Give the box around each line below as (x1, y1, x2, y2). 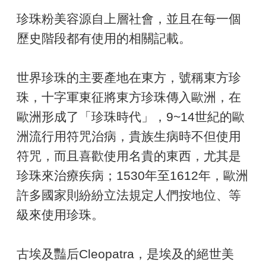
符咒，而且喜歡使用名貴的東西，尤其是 (17, 148, 241, 163)
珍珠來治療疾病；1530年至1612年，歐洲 (17, 168, 248, 182)
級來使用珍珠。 (17, 207, 104, 221)
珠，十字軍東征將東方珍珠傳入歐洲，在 (17, 90, 241, 104)
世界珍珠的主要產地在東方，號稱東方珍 (17, 70, 241, 84)
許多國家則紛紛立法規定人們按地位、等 (17, 188, 241, 202)
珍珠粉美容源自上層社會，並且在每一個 (17, 11, 241, 26)
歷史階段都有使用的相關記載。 (17, 31, 191, 45)
